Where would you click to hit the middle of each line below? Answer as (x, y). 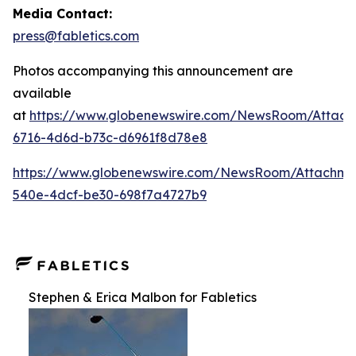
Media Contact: (62, 14)
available (42, 93)
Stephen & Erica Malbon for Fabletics (143, 297)
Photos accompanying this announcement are (153, 71)
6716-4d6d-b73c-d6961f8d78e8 (110, 137)
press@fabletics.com (76, 36)
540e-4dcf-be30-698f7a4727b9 (110, 195)
